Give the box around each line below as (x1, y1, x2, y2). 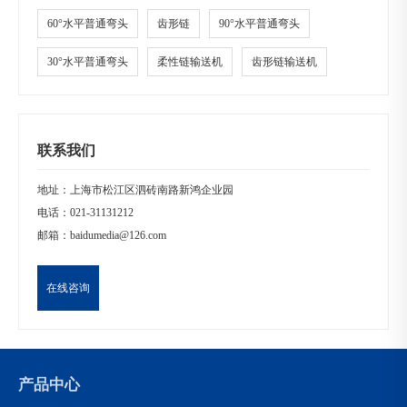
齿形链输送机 (252, 55, 317, 68)
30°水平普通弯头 (47, 55, 128, 68)
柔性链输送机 (157, 55, 223, 68)
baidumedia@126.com (70, 229, 166, 242)
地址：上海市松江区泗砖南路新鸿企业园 (37, 184, 233, 196)
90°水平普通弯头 (219, 17, 300, 30)
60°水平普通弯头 (47, 17, 128, 30)
